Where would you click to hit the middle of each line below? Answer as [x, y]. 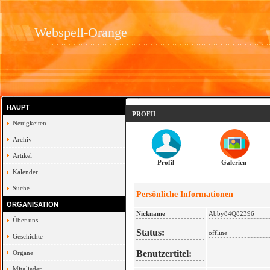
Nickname [151, 213]
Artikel [22, 155]
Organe [23, 253]
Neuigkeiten [30, 123]
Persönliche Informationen [185, 194]
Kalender [25, 172]
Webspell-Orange [81, 32]
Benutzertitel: [164, 253]
